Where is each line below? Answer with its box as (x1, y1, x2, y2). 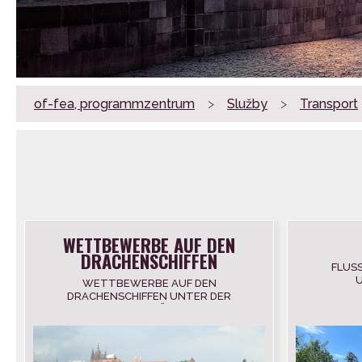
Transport (300, 96, 358, 112)
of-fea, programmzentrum (34, 96, 195, 112)
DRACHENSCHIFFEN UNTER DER (67, 290, 231, 303)
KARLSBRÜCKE (111, 303, 187, 316)
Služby (227, 96, 267, 112)
